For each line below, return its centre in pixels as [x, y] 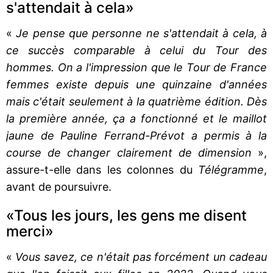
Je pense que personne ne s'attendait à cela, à [142, 33]
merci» [30, 231]
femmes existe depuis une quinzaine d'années [136, 84]
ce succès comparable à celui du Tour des [136, 50]
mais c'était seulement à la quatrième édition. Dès [136, 101]
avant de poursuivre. [59, 186]
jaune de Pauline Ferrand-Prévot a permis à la [136, 135]
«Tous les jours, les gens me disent [126, 215]
